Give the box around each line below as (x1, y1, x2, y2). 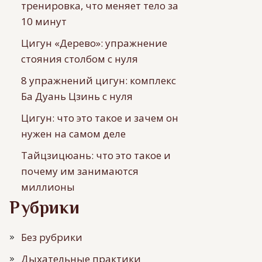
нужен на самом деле (21, 127, 126, 140)
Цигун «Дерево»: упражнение (21, 36, 167, 50)
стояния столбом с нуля (21, 52, 138, 65)
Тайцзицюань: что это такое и (21, 149, 171, 162)
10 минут (21, 15, 67, 28)
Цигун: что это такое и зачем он (21, 111, 178, 125)
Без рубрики (21, 230, 82, 244)
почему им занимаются (21, 164, 139, 178)
